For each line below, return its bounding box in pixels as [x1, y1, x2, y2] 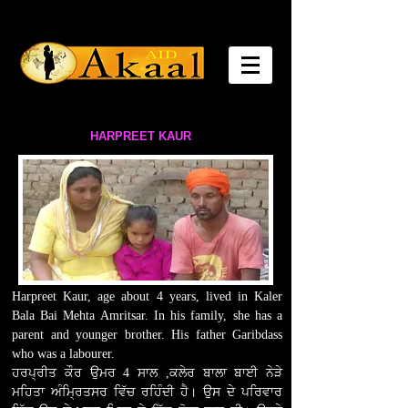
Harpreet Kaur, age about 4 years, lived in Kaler [12, 290, 282, 303]
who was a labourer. [12, 347, 115, 361]
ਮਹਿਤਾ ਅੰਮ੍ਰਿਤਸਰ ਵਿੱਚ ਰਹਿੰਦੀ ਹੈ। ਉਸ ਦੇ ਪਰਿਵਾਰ [12, 385, 282, 399]
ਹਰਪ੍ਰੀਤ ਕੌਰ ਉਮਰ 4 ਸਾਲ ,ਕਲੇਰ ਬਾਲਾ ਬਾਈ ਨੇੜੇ [12, 366, 282, 380]
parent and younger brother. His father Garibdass [12, 328, 282, 342]
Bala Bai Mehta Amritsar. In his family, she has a [12, 309, 282, 322]
